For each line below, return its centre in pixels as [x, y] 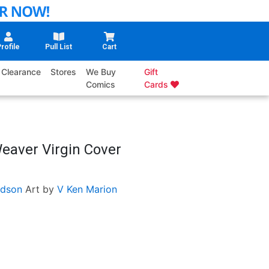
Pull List [59, 47]
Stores [64, 72]
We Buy [101, 72]
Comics [101, 85]
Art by [39, 189]
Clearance [21, 72]
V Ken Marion [87, 189]
